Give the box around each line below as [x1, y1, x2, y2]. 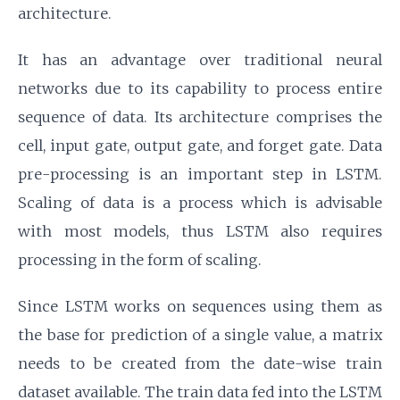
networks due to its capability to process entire [18, 79, 382, 98]
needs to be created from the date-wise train [18, 354, 382, 373]
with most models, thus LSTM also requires [18, 222, 382, 241]
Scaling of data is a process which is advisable [18, 194, 382, 212]
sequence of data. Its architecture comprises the [18, 108, 382, 127]
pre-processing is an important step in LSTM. [18, 165, 382, 184]
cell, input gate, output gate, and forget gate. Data [18, 137, 382, 155]
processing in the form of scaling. [18, 251, 262, 270]
